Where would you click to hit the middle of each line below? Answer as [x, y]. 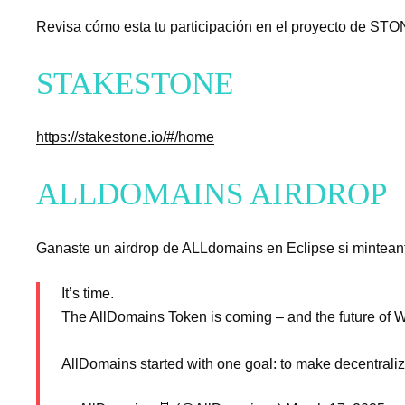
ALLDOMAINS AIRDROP [212, 194]
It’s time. [88, 293]
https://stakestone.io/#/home [125, 137]
